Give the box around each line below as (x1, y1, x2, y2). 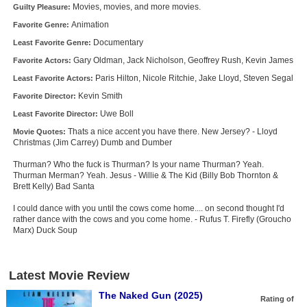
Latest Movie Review (8, 269, 130, 283)
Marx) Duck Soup (12, 225, 77, 236)
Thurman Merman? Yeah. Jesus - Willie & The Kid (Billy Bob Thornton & (12, 171, 278, 181)
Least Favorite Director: (12, 110, 100, 119)
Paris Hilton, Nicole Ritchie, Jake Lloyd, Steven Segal (95, 73, 293, 84)
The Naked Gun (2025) (98, 290, 203, 302)
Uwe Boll (99, 109, 134, 119)
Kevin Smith (77, 91, 123, 101)
